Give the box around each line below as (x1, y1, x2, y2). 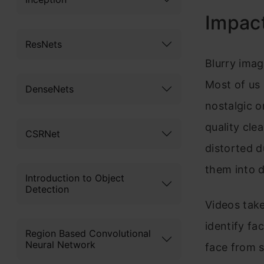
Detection (25, 183, 69, 195)
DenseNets (25, 82, 74, 95)
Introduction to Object (25, 172, 124, 184)
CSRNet (25, 127, 60, 140)
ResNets (25, 38, 62, 50)
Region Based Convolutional (25, 227, 151, 239)
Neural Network (25, 239, 95, 250)
